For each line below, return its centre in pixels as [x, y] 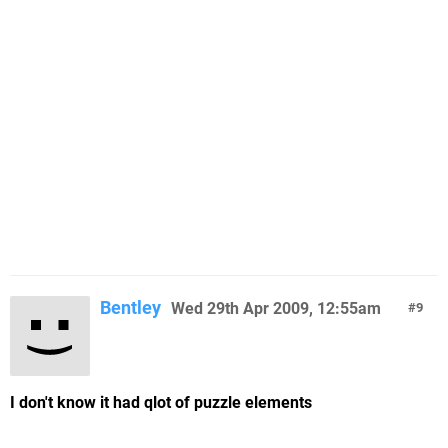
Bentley [130, 307]
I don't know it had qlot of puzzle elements [161, 402]
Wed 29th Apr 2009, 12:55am [276, 308]
